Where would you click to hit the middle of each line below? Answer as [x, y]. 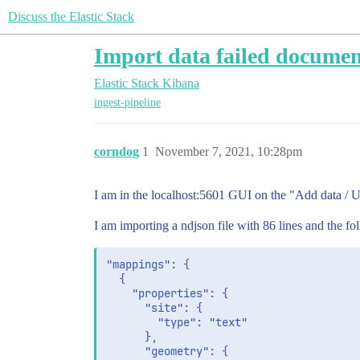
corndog [117, 152]
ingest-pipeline [127, 103]
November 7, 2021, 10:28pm [229, 152]
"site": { [154, 308]
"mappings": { [148, 265]
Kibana [181, 83]
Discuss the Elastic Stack [71, 16]
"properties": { [167, 294]
